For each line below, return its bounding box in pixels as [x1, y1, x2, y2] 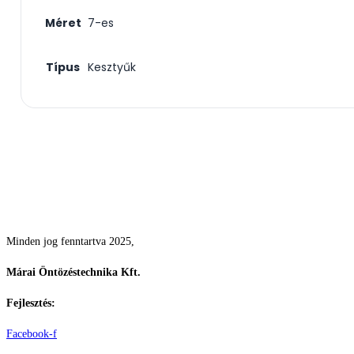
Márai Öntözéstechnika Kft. [6, 265, 141, 278]
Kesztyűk [88, 58, 136, 75]
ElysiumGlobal [58, 296, 130, 309]
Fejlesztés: [6, 296, 58, 309]
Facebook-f [6, 327, 57, 340]
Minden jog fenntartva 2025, [6, 235, 134, 247]
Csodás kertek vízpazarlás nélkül [6, 198, 231, 217]
